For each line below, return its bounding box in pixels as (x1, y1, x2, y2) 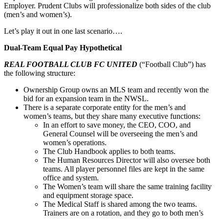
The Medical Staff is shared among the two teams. (43, 199, 197, 208)
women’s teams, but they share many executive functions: (23, 111, 200, 120)
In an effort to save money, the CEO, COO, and (43, 120, 191, 129)
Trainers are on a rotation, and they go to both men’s (43, 208, 203, 217)
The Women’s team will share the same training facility (43, 182, 212, 191)
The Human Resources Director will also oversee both (43, 155, 210, 164)
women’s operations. (43, 138, 109, 147)
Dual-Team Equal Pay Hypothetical (4, 43, 122, 52)
